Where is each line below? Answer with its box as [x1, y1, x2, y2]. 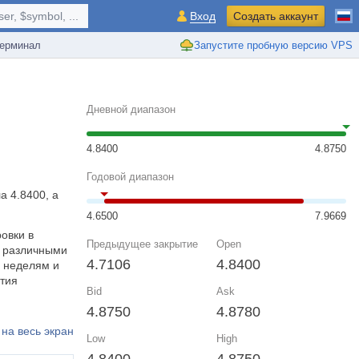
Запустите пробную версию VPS [194, 38, 353, 51]
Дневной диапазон [87, 103, 175, 115]
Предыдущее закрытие [87, 238, 198, 250]
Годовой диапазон [87, 171, 174, 183]
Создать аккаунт [233, 10, 318, 22]
